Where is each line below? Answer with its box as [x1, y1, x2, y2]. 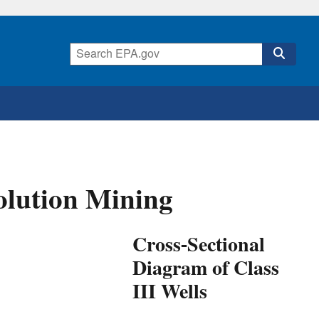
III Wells [132, 271, 207, 314]
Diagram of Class [132, 248, 279, 291]
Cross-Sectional [132, 224, 265, 267]
